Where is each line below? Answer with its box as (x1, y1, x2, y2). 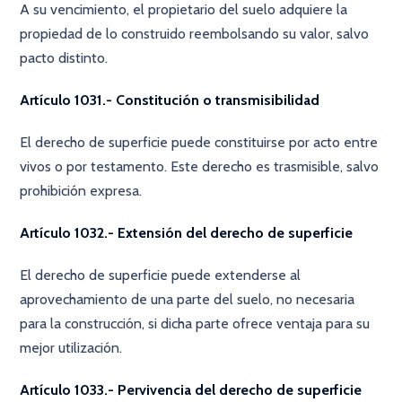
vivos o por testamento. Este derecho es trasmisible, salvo (20, 158, 380, 175)
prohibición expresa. (20, 182, 143, 199)
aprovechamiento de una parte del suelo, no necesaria (20, 291, 355, 308)
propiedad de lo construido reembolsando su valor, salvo (20, 25, 370, 42)
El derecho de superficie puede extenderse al (20, 267, 301, 284)
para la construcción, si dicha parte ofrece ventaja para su (20, 315, 371, 332)
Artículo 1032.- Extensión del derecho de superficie (20, 224, 354, 241)
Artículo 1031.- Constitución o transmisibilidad (20, 92, 320, 109)
